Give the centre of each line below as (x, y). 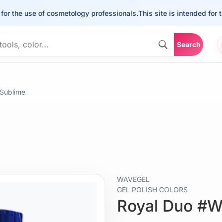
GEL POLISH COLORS (152, 189)
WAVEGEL (133, 179)
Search (188, 45)
